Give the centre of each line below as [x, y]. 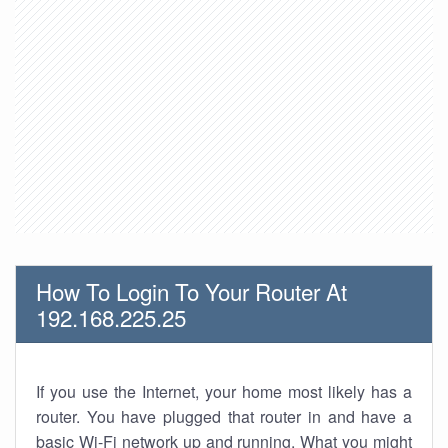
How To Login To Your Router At [191, 291]
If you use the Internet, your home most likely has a [224, 391]
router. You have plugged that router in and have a [224, 416]
